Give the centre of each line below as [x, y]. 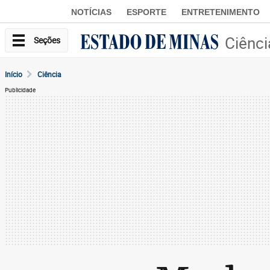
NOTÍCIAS [91, 12]
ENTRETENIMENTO [221, 12]
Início [14, 74]
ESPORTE [146, 12]
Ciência [49, 74]
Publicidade [20, 90]
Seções [47, 40]
